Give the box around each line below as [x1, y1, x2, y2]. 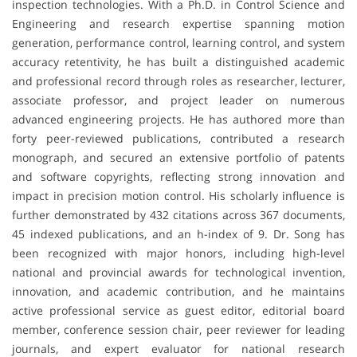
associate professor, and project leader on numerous [12, 92, 345, 108]
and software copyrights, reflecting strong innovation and [12, 168, 345, 184]
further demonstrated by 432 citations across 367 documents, [12, 206, 345, 222]
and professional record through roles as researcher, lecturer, [12, 73, 345, 88]
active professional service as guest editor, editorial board [12, 302, 345, 318]
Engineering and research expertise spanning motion [12, 15, 345, 31]
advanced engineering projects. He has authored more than [12, 111, 345, 127]
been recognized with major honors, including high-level [12, 245, 345, 261]
